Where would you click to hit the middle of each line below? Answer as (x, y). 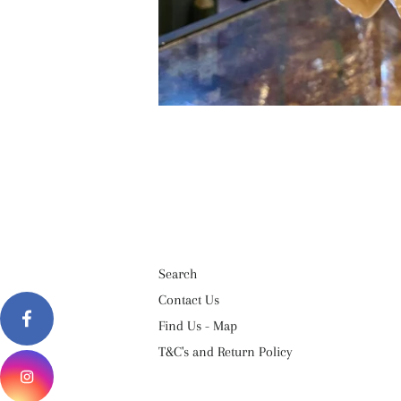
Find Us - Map (198, 325)
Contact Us (189, 299)
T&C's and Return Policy (226, 351)
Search (178, 273)
